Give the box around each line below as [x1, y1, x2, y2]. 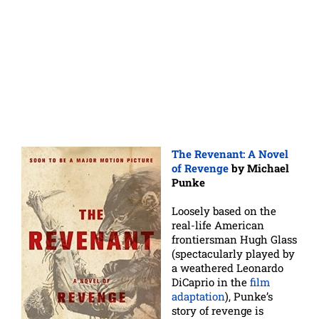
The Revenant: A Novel [172, 146, 288, 161]
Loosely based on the [172, 203, 276, 218]
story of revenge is [172, 303, 263, 318]
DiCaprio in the [172, 274, 250, 289]
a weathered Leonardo [172, 260, 283, 275]
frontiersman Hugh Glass [172, 231, 297, 246]
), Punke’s [225, 288, 273, 303]
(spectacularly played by [172, 246, 295, 261]
